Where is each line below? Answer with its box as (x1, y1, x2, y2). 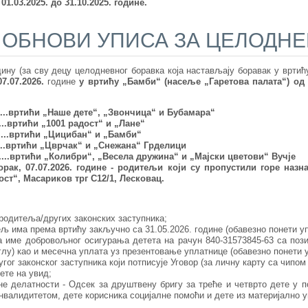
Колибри (48, 151, 87, 162)
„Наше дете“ (39, 107, 98, 118)
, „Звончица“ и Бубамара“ (97, 107, 215, 118)
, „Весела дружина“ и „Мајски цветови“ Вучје (91, 151, 296, 162)
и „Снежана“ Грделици (82, 140, 186, 151)
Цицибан (47, 129, 87, 140)
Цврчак (44, 140, 78, 151)
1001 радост (45, 118, 98, 129)
